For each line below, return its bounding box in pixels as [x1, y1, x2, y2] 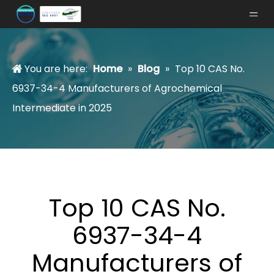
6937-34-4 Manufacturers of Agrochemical [12, 81, 222, 95]
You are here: [22, 62, 90, 76]
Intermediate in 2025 [12, 101, 112, 115]
